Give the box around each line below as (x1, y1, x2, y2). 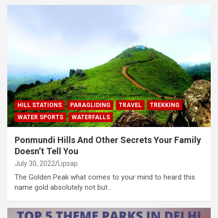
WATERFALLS (72, 114, 110, 121)
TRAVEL (119, 102, 142, 109)
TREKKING (150, 102, 180, 109)
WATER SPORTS (18, 114, 63, 121)
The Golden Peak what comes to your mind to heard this (15, 173, 195, 182)
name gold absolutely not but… (15, 183, 112, 192)
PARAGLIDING (70, 102, 110, 109)
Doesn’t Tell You (15, 146, 78, 157)
